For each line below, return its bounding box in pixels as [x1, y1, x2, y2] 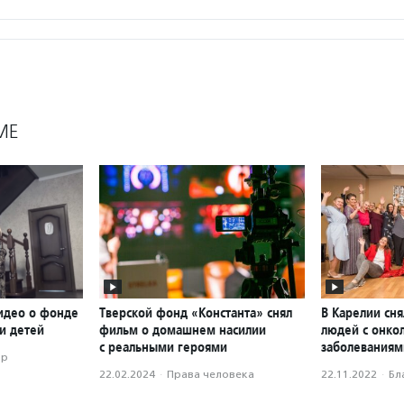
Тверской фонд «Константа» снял [99, 304, 292, 322]
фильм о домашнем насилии [99, 321, 266, 339]
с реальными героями [99, 338, 227, 356]
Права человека [167, 368, 254, 381]
